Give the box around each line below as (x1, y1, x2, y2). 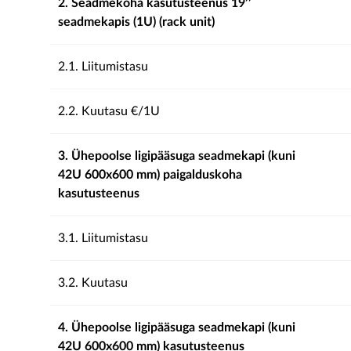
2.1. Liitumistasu (58, 60, 148, 73)
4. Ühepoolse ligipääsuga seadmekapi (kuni (58, 321, 295, 334)
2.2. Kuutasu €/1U (58, 105, 160, 118)
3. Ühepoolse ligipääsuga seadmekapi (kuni (58, 150, 295, 162)
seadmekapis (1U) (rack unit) (58, 16, 215, 28)
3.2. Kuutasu (58, 277, 128, 289)
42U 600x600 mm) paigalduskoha (58, 168, 242, 181)
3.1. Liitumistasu (58, 232, 148, 244)
